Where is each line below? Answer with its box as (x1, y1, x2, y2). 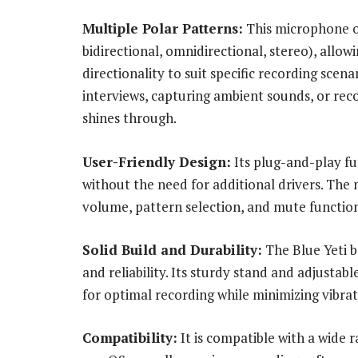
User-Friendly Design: (82, 152, 231, 171)
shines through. (82, 109, 177, 128)
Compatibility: (82, 328, 177, 347)
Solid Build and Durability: (82, 240, 262, 259)
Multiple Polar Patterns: (82, 19, 243, 38)
